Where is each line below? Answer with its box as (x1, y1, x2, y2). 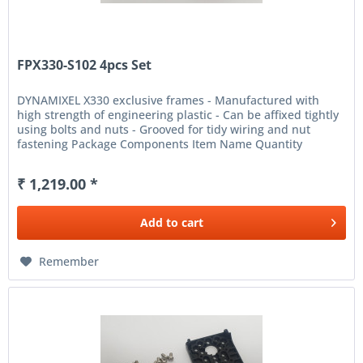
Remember (39, 253, 100, 269)
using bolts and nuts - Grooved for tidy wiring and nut (17, 121, 311, 137)
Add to (140, 214, 179, 230)
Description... (17, 150, 90, 166)
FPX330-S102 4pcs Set (17, 55, 152, 74)
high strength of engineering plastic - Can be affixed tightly (17, 106, 340, 122)
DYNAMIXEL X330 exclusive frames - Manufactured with (17, 92, 320, 108)
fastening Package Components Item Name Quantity (17, 135, 303, 152)
